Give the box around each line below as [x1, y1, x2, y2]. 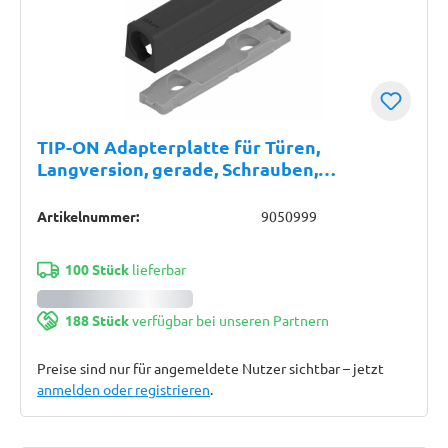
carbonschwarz [37, 179, 167, 202]
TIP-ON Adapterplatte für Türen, [37, 135, 320, 158]
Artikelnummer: [37, 207, 139, 225]
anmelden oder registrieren [37, 380, 210, 398]
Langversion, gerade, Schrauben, [37, 157, 318, 180]
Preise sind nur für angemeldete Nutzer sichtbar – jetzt [37, 359, 384, 377]
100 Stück [64, 260, 129, 278]
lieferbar [128, 260, 186, 278]
